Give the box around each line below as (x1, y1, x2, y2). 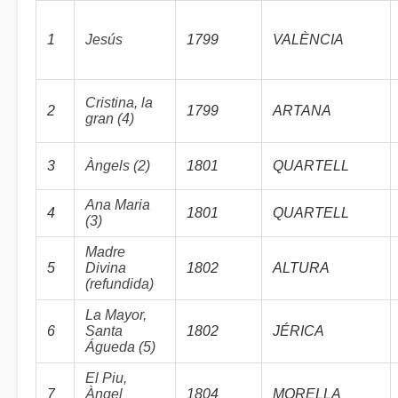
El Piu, (85, 370, 127, 386)
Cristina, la (85, 95, 153, 110)
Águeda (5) (85, 339, 155, 354)
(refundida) (85, 276, 154, 291)
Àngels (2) (85, 158, 150, 173)
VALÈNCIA (273, 32, 344, 47)
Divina (85, 260, 126, 275)
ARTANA (273, 103, 331, 118)
